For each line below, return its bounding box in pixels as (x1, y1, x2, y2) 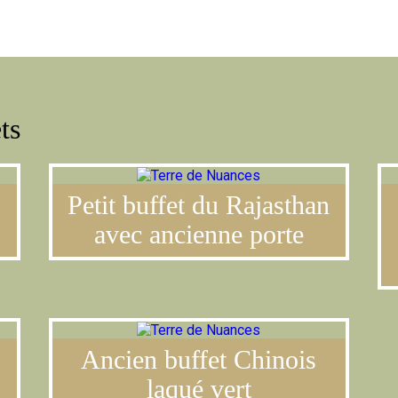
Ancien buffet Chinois (81, 346, 317, 374)
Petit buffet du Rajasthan (68, 191, 330, 219)
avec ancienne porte (93, 220, 304, 249)
